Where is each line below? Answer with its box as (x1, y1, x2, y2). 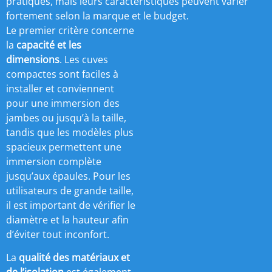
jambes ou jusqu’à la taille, (6, 110, 126, 124)
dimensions (6, 52, 59, 66)
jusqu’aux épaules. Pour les (6, 169, 131, 183)
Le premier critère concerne (6, 23, 134, 37)
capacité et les (16, 38, 81, 52)
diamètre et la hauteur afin (6, 212, 129, 226)
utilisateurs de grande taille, (6, 183, 134, 197)
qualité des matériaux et (19, 250, 130, 264)
